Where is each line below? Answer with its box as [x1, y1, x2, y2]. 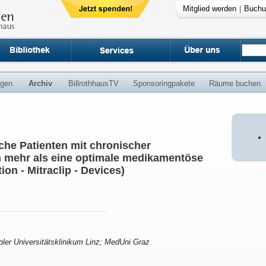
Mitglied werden [182, 4, 236, 13]
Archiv [28, 79, 52, 88]
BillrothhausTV [68, 79, 119, 88]
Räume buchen [209, 79, 261, 88]
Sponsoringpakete [133, 79, 195, 88]
